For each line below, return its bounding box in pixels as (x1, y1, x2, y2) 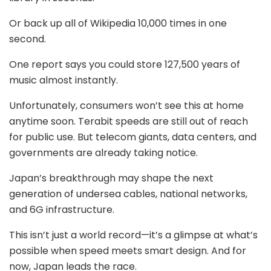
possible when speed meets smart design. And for (9, 243, 246, 258)
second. (9, 31, 46, 46)
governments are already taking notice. (9, 145, 198, 160)
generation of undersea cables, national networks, (9, 186, 247, 201)
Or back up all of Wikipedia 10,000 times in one (9, 16, 227, 30)
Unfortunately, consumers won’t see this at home (9, 98, 244, 113)
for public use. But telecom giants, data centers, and (9, 129, 256, 144)
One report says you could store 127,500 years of (9, 57, 240, 71)
